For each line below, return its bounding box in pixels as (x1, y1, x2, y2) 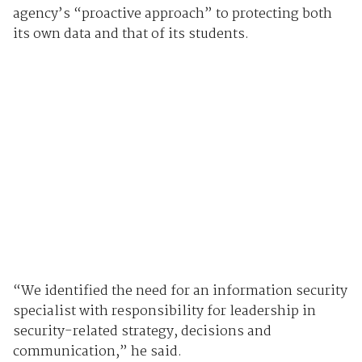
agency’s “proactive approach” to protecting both (12, 3, 332, 26)
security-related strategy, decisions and (12, 320, 271, 343)
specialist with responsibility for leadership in (12, 300, 316, 322)
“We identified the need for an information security (12, 280, 347, 302)
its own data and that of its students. (12, 23, 249, 46)
